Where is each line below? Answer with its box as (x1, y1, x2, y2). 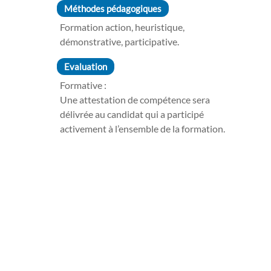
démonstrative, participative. (59, 36, 179, 48)
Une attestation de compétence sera (59, 94, 210, 106)
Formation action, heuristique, (59, 21, 184, 33)
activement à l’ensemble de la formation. (59, 123, 225, 135)
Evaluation (64, 61, 107, 73)
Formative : (59, 79, 106, 91)
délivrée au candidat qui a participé (59, 108, 204, 120)
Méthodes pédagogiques (64, 3, 162, 15)
